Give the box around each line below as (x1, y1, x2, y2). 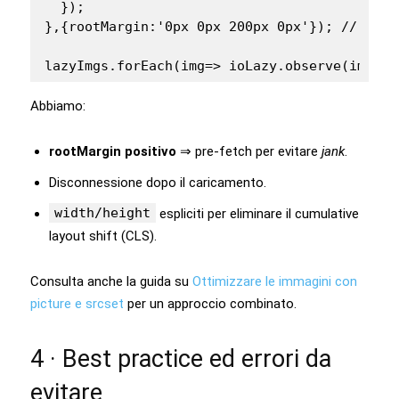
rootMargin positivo (49, 142, 176, 159)
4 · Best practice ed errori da (30, 344, 331, 373)
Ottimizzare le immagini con (192, 273, 357, 289)
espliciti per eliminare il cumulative (156, 205, 359, 222)
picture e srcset (30, 295, 127, 312)
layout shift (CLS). (49, 227, 157, 244)
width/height (54, 204, 151, 221)
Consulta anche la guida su (30, 273, 192, 289)
